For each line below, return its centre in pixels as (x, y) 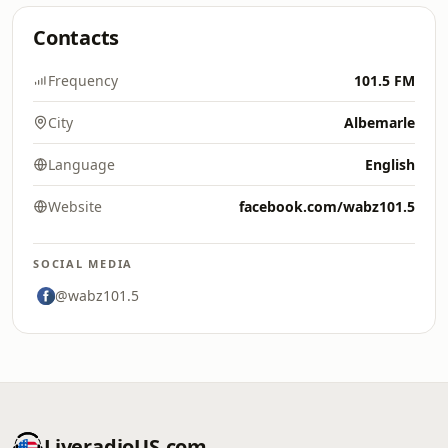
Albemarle (379, 122)
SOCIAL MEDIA (83, 263)
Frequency (83, 80)
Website (75, 206)
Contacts (76, 37)
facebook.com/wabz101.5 (327, 206)
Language (81, 164)
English (390, 164)
